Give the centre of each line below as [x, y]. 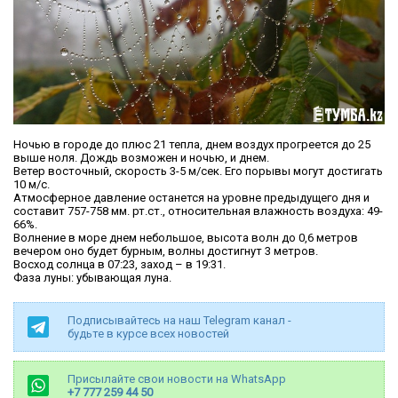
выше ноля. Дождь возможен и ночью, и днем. [141, 157]
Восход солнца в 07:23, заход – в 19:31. [119, 264]
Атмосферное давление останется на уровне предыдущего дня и [191, 197]
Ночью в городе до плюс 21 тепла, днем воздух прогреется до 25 [192, 144]
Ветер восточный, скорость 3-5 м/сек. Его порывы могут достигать [198, 171]
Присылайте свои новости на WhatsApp [177, 378]
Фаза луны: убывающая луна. [92, 277]
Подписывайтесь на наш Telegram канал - [179, 320]
